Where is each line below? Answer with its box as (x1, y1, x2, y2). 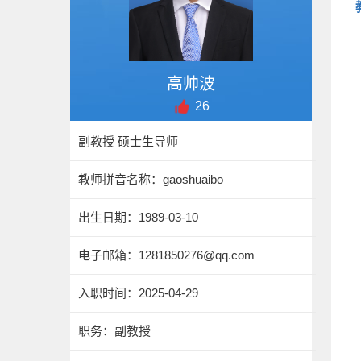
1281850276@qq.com (139, 248, 255, 262)
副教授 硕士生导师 (78, 135, 178, 148)
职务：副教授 (78, 324, 151, 338)
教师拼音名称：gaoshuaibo (78, 172, 223, 186)
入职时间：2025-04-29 (78, 286, 198, 300)
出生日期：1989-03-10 (78, 210, 198, 224)
